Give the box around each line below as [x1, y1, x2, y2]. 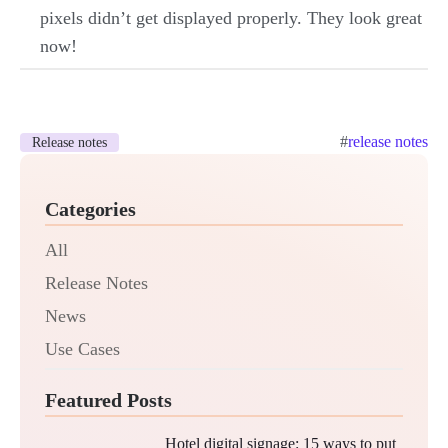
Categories [45, 197, 136, 220]
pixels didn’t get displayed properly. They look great [40, 7, 422, 28]
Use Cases [45, 338, 120, 359]
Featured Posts [45, 388, 172, 411]
